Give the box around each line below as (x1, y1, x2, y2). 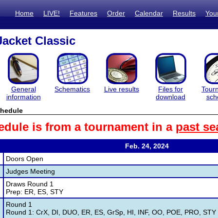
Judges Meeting (6, 167, 55, 175)
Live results (104, 85, 139, 93)
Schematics (54, 85, 90, 93)
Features (70, 9, 97, 17)
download (156, 93, 185, 101)
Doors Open (6, 155, 43, 163)
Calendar (135, 9, 163, 17)
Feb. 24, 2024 (125, 142, 169, 150)
